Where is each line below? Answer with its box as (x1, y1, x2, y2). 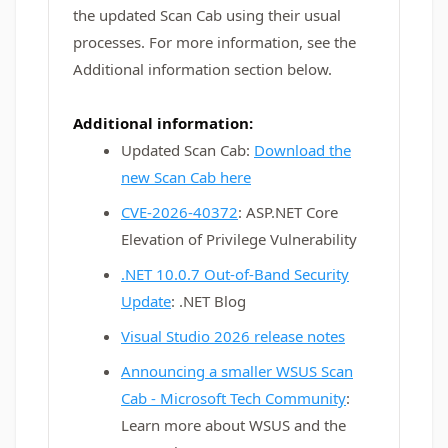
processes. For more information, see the (73, 32, 356, 52)
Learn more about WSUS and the (121, 415, 346, 435)
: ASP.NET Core (238, 202, 338, 222)
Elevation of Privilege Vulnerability (121, 229, 357, 249)
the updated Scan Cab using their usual (73, 5, 341, 25)
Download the (254, 140, 351, 160)
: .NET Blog (171, 291, 246, 311)
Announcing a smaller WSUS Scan (121, 361, 353, 381)
